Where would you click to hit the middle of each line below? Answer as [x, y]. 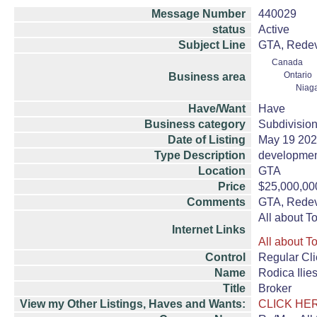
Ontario [298, 75]
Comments [216, 202]
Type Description [200, 155]
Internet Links [209, 230]
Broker [275, 288]
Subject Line [212, 45]
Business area [207, 77]
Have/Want [217, 109]
